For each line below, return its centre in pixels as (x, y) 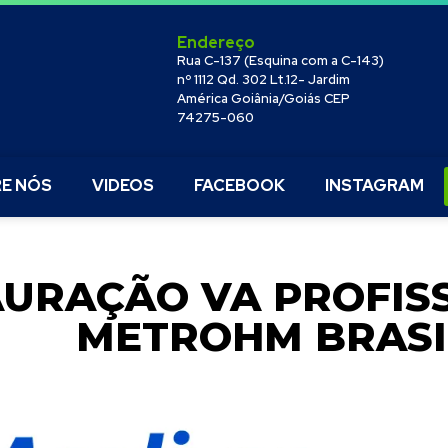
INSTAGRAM (374, 185)
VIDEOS (122, 185)
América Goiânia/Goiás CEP (264, 98)
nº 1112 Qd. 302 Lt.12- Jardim (264, 79)
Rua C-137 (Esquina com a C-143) (281, 60)
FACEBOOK (239, 185)
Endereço (216, 42)
